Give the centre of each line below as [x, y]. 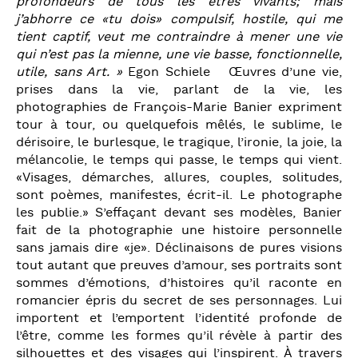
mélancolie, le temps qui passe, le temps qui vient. [179, 160]
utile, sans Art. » [69, 72]
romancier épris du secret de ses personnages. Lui [179, 301]
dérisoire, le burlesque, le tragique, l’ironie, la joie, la [179, 143]
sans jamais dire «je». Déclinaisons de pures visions [179, 248]
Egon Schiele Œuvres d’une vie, [232, 72]
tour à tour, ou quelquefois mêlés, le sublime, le [179, 125]
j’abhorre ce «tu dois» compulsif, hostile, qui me [179, 20]
